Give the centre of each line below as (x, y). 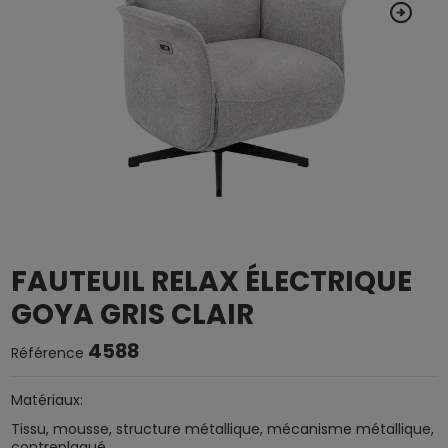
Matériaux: (46, 399)
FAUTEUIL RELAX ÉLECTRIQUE (211, 281)
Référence (47, 352)
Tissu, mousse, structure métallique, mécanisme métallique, (222, 428)
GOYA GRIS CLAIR (132, 314)
